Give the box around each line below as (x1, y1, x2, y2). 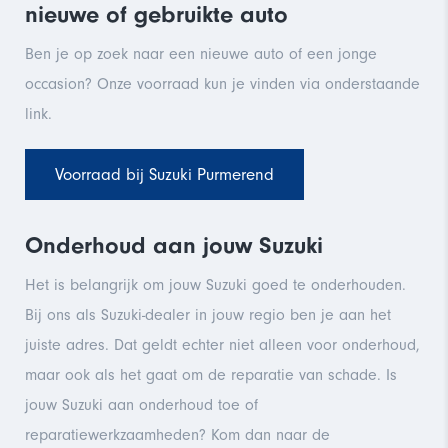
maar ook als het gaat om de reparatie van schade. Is (25, 365, 397, 384)
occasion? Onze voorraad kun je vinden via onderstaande (25, 74, 420, 93)
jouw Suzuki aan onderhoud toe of (25, 395, 258, 414)
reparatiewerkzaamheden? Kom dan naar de (25, 425, 330, 444)
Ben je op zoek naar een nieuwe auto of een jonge (25, 44, 377, 63)
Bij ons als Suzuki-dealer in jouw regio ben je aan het (25, 305, 391, 324)
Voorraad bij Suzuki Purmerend (55, 164, 274, 184)
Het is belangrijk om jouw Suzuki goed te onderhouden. (25, 275, 406, 294)
